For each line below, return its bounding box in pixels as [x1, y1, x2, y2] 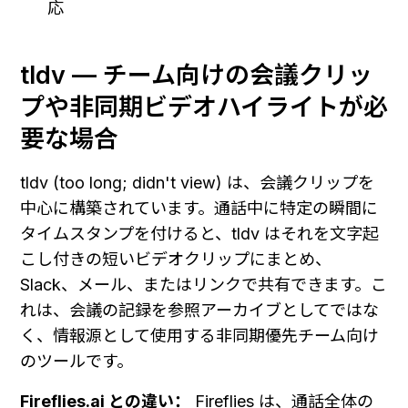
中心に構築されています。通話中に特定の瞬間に [20, 198, 378, 218]
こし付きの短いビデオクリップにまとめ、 [20, 249, 331, 269]
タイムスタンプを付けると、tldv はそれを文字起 [20, 223, 379, 243]
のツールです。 [20, 351, 133, 371]
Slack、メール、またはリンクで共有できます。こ [20, 274, 387, 294]
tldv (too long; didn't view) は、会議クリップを [20, 172, 374, 192]
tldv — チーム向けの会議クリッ [20, 59, 372, 90]
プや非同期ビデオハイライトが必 [20, 91, 388, 122]
